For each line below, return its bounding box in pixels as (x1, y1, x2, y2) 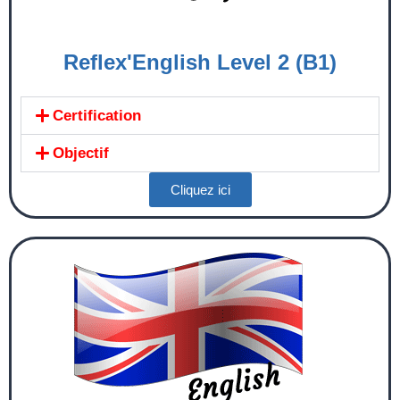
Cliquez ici (170, 181, 230, 197)
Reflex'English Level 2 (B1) (63, 49, 337, 74)
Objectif (53, 144, 110, 162)
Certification (53, 106, 142, 124)
